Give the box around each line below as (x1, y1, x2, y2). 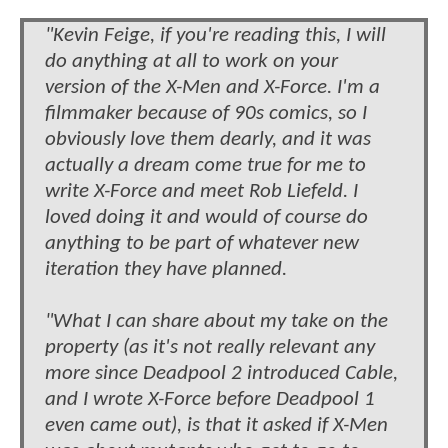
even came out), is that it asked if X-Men (45, 414, 388, 436)
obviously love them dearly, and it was (45, 128, 371, 150)
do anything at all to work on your (45, 50, 338, 72)
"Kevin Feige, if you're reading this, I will (45, 24, 386, 46)
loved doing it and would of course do (45, 206, 368, 228)
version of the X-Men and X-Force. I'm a (45, 76, 380, 98)
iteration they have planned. (45, 258, 287, 280)
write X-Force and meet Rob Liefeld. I (45, 180, 358, 202)
